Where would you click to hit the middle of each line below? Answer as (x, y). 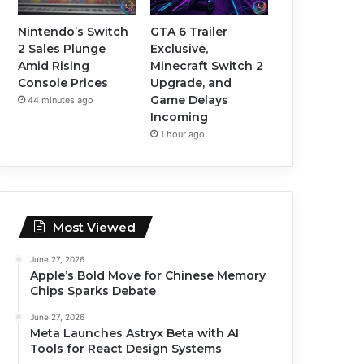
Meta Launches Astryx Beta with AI (135, 334)
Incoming (180, 117)
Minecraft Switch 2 (207, 66)
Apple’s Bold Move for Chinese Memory (148, 276)
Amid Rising (54, 66)
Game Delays (190, 100)
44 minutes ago (61, 100)
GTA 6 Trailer (189, 32)
